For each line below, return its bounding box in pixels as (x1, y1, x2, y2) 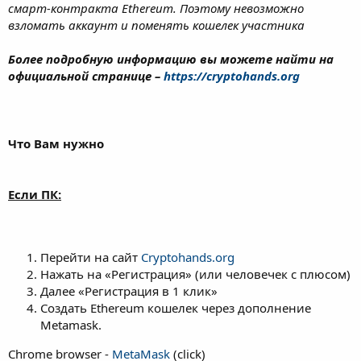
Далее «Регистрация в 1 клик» (40, 282, 218, 299)
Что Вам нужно (8, 135, 104, 151)
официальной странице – (8, 67, 164, 84)
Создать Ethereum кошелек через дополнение (40, 299, 311, 316)
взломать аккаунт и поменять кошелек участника (8, 16, 305, 33)
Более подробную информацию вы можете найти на (8, 50, 334, 67)
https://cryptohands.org (164, 67, 300, 84)
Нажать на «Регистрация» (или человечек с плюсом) (40, 265, 351, 282)
